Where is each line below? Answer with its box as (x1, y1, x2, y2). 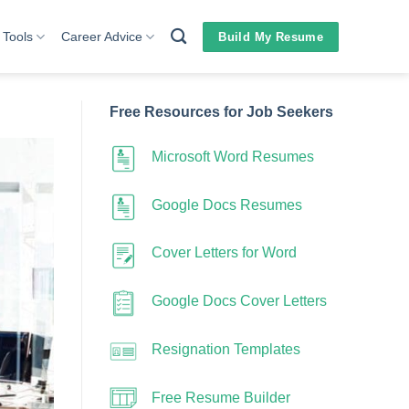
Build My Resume (218, 29, 324, 44)
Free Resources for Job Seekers (109, 104, 333, 120)
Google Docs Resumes (151, 196, 302, 213)
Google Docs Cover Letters (151, 293, 327, 309)
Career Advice (60, 29, 142, 44)
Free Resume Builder (151, 389, 290, 405)
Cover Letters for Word (151, 245, 297, 261)
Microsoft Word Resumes (151, 148, 314, 164)
